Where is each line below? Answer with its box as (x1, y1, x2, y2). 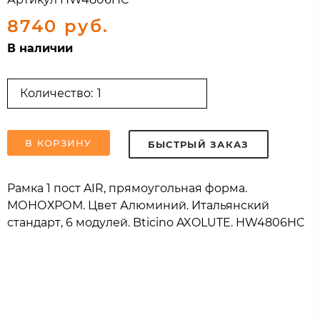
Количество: (20, 86, 93, 100)
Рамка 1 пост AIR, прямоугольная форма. (7, 181, 247, 195)
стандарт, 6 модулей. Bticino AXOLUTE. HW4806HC (7, 215, 305, 229)
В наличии (7, 41, 73, 55)
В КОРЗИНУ (25, 136, 92, 149)
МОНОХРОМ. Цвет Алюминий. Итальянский (7, 198, 269, 212)
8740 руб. (7, 15, 109, 36)
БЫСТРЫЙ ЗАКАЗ (147, 138, 249, 150)
